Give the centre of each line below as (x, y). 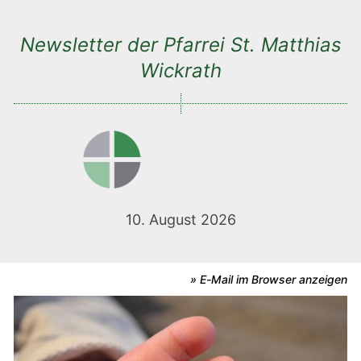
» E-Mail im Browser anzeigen (269, 279)
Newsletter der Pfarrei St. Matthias (180, 45)
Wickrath (180, 71)
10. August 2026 (180, 220)
